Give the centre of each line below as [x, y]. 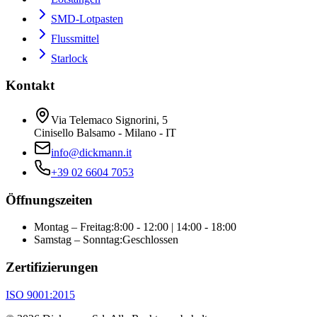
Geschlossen [150, 240]
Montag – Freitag [73, 227]
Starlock [69, 58]
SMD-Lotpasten [87, 18]
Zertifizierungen [52, 267]
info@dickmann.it [91, 153]
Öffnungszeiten [49, 200]
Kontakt [30, 86]
